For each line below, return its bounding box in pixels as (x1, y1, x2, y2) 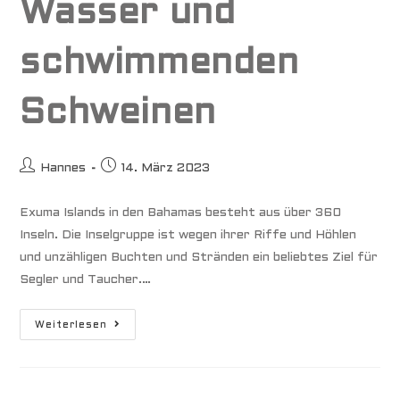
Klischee (106, 355, 164, 368)
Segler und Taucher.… (20, 274, 152, 287)
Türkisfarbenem (106, 380, 217, 393)
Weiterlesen (35, 321, 108, 330)
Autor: (19, 179, 60, 191)
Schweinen (20, 97, 216, 131)
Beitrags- (19, 160, 78, 172)
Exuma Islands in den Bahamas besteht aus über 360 (20, 207, 342, 220)
